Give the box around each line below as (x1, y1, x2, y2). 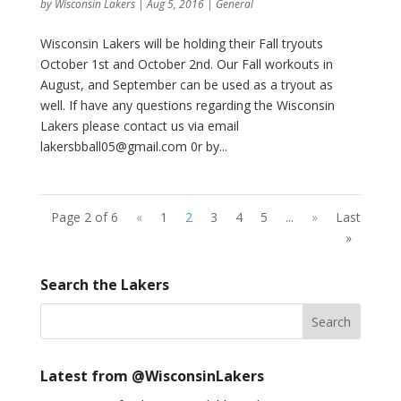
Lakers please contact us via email (39, 117, 239, 134)
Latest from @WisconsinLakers (39, 366, 264, 386)
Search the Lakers (39, 275, 169, 294)
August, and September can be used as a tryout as (39, 76, 333, 93)
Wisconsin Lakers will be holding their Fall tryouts (39, 35, 323, 52)
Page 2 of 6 (51, 209, 119, 226)
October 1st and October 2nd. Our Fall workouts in (39, 55, 333, 73)
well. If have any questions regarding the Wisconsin (39, 97, 335, 114)
